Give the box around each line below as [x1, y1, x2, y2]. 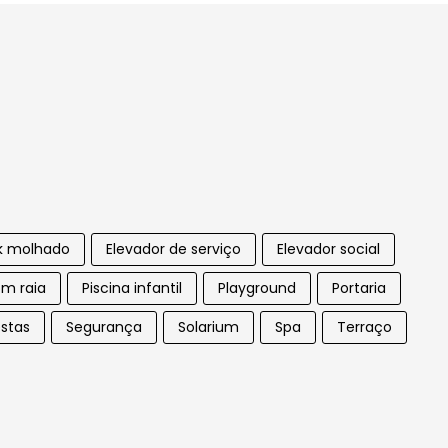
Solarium [178, 316, 239, 337]
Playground [218, 277, 296, 298]
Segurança [66, 316, 142, 337]
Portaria [332, 277, 386, 298]
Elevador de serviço [106, 238, 241, 259]
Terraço [337, 316, 392, 337]
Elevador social [277, 238, 380, 259]
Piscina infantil [82, 277, 182, 298]
